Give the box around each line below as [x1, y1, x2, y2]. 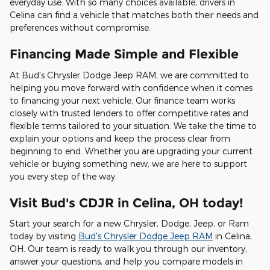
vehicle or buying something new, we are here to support [10, 158, 247, 169]
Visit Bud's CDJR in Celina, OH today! [10, 195, 243, 210]
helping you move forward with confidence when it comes [10, 82, 253, 93]
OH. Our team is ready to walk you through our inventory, [10, 243, 247, 254]
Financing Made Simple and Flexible [10, 46, 239, 62]
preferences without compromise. [10, 22, 151, 33]
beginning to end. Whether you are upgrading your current [10, 145, 253, 156]
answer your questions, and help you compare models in [10, 256, 243, 267]
